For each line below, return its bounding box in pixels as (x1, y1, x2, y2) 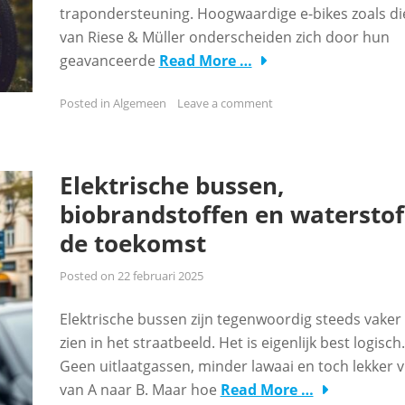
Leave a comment (176, 95, 273, 111)
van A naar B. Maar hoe (59, 380, 221, 400)
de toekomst (59, 227, 206, 259)
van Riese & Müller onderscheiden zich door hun (59, 27, 390, 47)
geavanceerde (59, 51, 159, 71)
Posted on (59, 268, 118, 284)
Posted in (59, 95, 113, 111)
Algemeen (112, 95, 166, 111)
